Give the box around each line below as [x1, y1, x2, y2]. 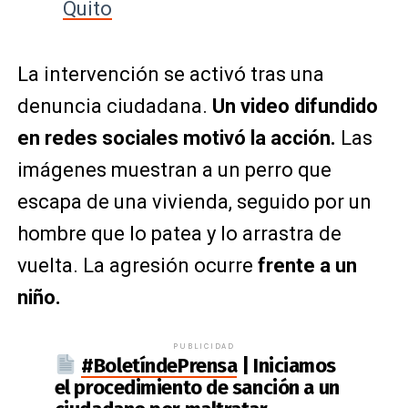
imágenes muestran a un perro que [16, 158, 331, 181]
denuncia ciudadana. [16, 95, 212, 117]
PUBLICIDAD [172, 342, 235, 351]
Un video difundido [211, 95, 378, 117]
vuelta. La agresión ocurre [16, 254, 258, 277]
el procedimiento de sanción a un [54, 374, 340, 400]
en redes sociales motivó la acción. [16, 127, 336, 149]
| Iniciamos [237, 352, 337, 378]
